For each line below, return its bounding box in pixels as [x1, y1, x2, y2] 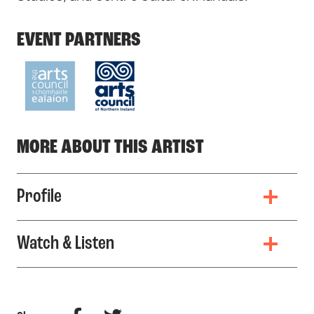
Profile [17, 187, 62, 207]
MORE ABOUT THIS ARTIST [17, 138, 204, 158]
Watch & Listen [17, 234, 114, 254]
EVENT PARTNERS [17, 31, 141, 51]
